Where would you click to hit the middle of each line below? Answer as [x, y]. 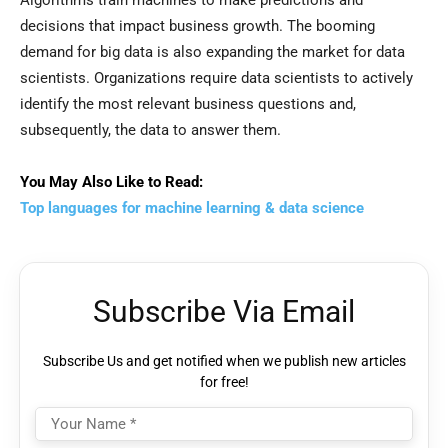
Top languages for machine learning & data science [192, 208]
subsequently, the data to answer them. [150, 130]
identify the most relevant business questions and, [188, 104]
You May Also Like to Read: [111, 182]
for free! [224, 382]
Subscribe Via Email [224, 312]
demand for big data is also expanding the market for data [212, 52]
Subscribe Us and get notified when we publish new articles [224, 361]
